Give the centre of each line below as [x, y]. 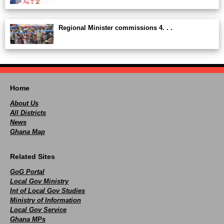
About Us [24, 103]
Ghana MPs [28, 219]
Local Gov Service [38, 210]
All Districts [28, 113]
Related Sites [32, 156]
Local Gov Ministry [39, 181]
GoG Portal [27, 172]
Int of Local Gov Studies [47, 191]
